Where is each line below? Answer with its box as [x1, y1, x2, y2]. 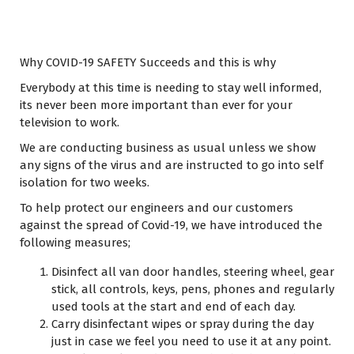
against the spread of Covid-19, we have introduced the [20, 218, 322, 232]
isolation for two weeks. [20, 175, 149, 190]
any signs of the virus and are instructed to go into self [20, 158, 323, 172]
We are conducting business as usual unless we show [20, 141, 316, 155]
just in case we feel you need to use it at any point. [51, 334, 331, 348]
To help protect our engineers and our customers [20, 201, 293, 215]
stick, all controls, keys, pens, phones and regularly [51, 282, 334, 296]
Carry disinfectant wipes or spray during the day [51, 317, 314, 331]
